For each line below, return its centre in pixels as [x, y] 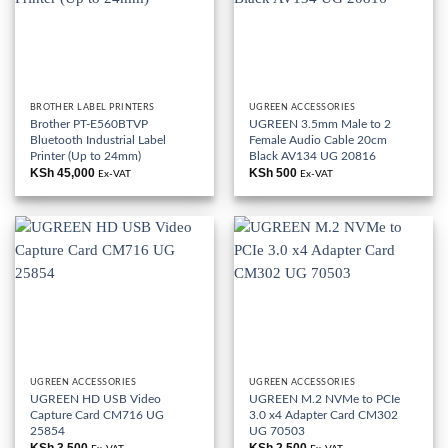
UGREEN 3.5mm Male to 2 [319, 123]
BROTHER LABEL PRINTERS [92, 108]
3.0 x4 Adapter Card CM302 [323, 414]
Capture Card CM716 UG [96, 414]
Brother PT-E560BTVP [88, 123]
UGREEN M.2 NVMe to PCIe [324, 398]
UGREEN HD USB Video [95, 398]
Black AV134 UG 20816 [312, 155]
